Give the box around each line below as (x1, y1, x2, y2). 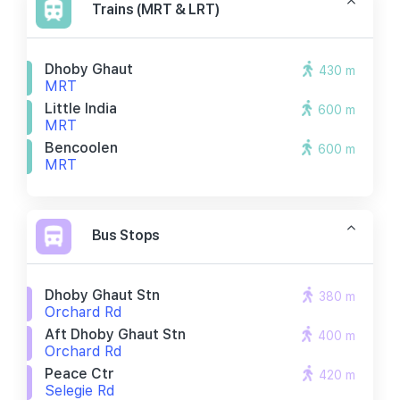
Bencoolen (45, 139, 118, 156)
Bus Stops (92, 225, 160, 245)
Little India (45, 100, 117, 117)
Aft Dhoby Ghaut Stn (45, 326, 186, 343)
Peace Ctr (45, 365, 114, 382)
